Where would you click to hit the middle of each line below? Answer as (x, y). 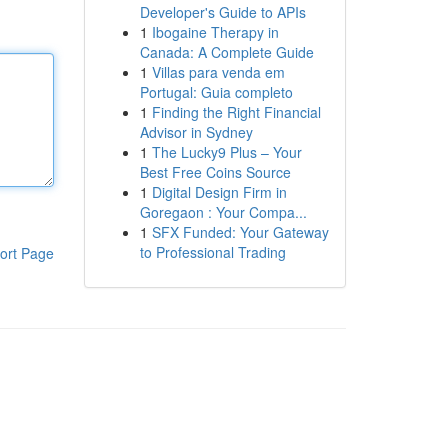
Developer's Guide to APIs (222, 12)
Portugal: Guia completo (216, 92)
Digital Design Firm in (219, 192)
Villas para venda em (218, 72)
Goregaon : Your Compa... (223, 212)
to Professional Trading (212, 252)
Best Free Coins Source (215, 172)
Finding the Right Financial (236, 112)
